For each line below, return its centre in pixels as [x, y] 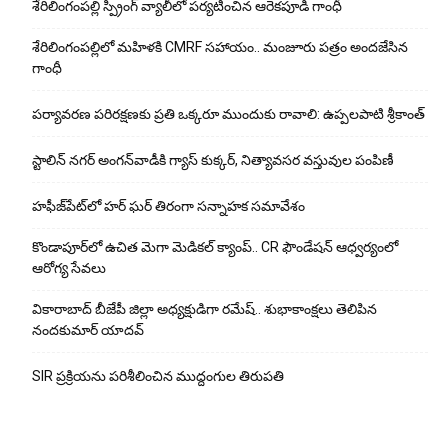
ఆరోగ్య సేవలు [69, 268]
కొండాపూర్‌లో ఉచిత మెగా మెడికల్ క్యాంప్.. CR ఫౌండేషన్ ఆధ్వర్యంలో [215, 247]
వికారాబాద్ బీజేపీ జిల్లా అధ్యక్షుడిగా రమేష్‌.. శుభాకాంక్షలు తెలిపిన [204, 309]
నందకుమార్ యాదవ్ [88, 330]
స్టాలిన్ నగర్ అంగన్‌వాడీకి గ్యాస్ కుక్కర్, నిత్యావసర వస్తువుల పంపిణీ [213, 160]
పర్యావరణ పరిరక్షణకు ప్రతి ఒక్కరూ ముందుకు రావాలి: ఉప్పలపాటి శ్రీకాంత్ [228, 114]
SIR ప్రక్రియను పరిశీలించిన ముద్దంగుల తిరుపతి [158, 376]
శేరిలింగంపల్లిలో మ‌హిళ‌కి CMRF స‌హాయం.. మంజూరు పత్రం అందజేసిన [220, 47]
